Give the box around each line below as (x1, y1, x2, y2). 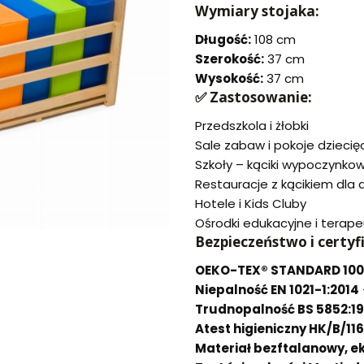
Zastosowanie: (210, 88, 312, 107)
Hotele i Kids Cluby (195, 195, 306, 213)
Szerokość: (195, 50, 264, 68)
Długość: (195, 31, 251, 49)
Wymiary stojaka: (195, 2, 319, 21)
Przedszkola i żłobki (195, 117, 309, 135)
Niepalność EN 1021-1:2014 (195, 281, 359, 299)
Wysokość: (195, 70, 263, 88)
